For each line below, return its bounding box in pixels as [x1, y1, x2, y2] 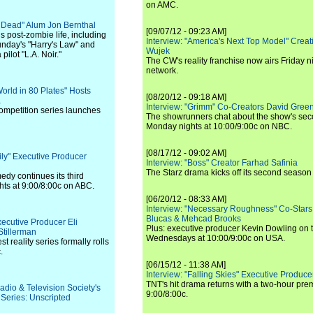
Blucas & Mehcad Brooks [146, 214, 241, 224]
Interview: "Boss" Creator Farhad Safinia [146, 158, 298, 168]
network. [146, 66, 178, 75]
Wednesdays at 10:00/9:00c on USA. [146, 233, 285, 243]
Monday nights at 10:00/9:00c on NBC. [146, 122, 292, 131]
